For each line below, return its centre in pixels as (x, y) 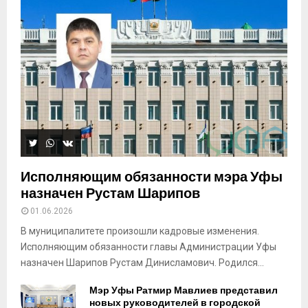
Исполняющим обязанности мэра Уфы (152, 176)
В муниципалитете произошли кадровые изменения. (140, 231)
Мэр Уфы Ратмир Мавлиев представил (184, 290)
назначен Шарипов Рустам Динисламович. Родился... (142, 262)
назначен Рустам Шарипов (110, 193)
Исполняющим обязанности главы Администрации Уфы (148, 246)
